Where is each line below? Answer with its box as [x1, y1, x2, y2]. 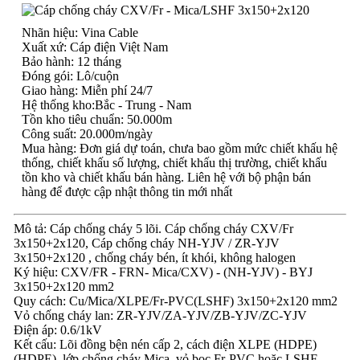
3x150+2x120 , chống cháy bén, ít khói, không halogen [13, 251, 296, 264]
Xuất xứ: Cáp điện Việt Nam [21, 40, 168, 54]
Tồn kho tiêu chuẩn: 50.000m [21, 112, 172, 126]
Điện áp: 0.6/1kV [13, 323, 102, 337]
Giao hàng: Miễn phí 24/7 [21, 84, 153, 97]
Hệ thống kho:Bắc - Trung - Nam [21, 98, 191, 112]
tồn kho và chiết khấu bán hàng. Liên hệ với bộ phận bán [21, 170, 311, 184]
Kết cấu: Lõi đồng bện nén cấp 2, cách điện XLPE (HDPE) [13, 337, 317, 351]
